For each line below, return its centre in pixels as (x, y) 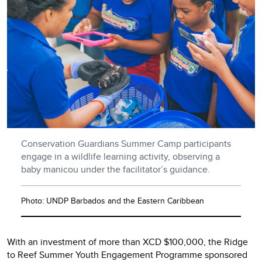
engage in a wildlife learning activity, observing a (120, 156)
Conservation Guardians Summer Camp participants (126, 144)
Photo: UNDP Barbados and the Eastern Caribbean (113, 201)
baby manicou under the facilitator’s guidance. (116, 169)
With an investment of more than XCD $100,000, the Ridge (127, 242)
